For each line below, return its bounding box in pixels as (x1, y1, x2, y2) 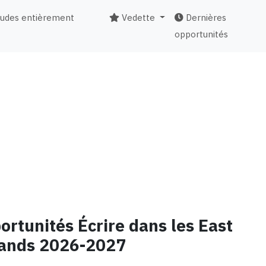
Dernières (183, 11, 226, 24)
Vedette (119, 11, 155, 24)
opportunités (174, 28, 228, 41)
